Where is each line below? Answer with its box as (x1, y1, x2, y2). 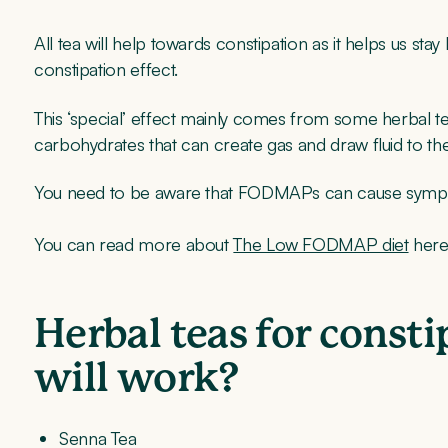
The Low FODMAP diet (233, 232, 409, 255)
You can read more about (34, 232, 234, 255)
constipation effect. (34, 58, 178, 81)
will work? (34, 358, 239, 399)
